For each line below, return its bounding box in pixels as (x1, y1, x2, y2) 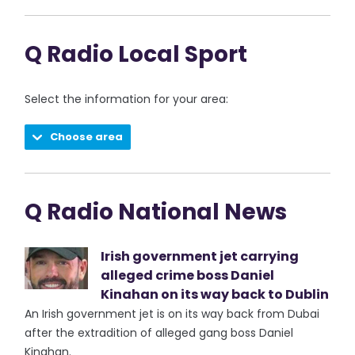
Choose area (50, 129, 124, 144)
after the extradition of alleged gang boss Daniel (25, 325, 294, 341)
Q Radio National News (25, 197, 288, 227)
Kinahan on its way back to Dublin (101, 285, 330, 303)
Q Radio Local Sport (25, 39, 248, 70)
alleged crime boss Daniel (101, 266, 275, 284)
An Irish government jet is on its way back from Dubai (25, 306, 320, 322)
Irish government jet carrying (101, 247, 300, 265)
